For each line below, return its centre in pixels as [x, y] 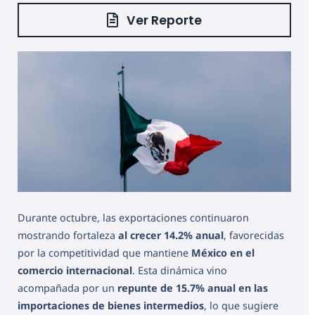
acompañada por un [66, 288]
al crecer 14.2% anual [171, 236]
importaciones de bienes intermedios [111, 306]
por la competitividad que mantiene [104, 253]
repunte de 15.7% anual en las [191, 288]
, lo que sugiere [241, 306]
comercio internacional [75, 271]
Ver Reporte [165, 20]
